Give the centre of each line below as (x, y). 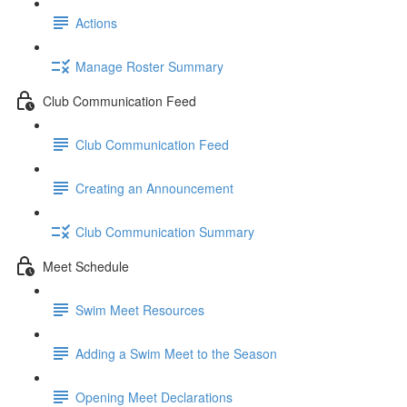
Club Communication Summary (165, 231)
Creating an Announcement (154, 188)
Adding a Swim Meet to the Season (176, 353)
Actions (96, 22)
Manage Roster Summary (149, 66)
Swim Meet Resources (140, 309)
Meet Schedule (86, 266)
